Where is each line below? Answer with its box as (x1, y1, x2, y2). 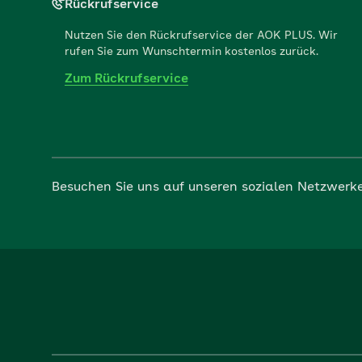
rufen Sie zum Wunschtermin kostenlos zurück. (65, 46, 318, 57)
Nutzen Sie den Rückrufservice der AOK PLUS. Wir (65, 30, 338, 41)
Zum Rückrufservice (65, 73, 188, 86)
